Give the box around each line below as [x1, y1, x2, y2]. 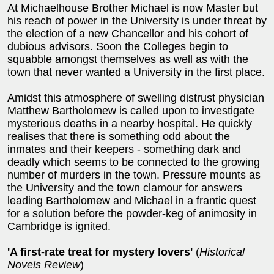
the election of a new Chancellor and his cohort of [7, 27, 248, 40]
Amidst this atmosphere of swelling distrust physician [7, 91, 264, 104]
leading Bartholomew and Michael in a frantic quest [7, 194, 256, 207]
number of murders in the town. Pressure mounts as [7, 168, 261, 181]
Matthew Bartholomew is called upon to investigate [7, 104, 254, 117]
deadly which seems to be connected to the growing [7, 155, 260, 168]
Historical [199, 245, 245, 258]
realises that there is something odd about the [7, 130, 230, 143]
